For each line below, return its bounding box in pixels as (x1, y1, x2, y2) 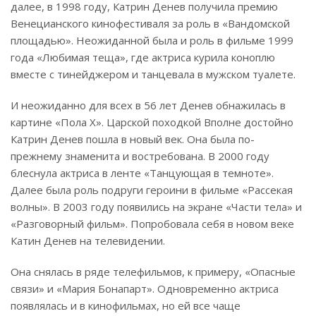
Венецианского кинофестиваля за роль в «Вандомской (11, 16, 290, 31)
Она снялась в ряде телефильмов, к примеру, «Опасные (11, 265, 296, 279)
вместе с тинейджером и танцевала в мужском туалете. (11, 67, 296, 82)
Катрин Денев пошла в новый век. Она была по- (11, 132, 255, 147)
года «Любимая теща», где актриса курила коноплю (11, 50, 275, 65)
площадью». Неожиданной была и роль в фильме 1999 (11, 33, 293, 48)
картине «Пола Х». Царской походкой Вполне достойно (11, 115, 293, 130)
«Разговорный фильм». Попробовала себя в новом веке (11, 217, 294, 231)
